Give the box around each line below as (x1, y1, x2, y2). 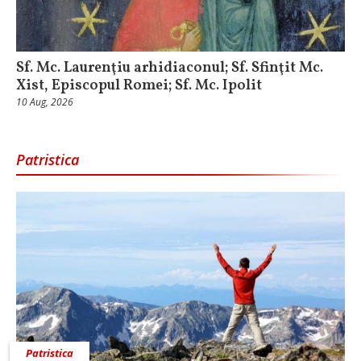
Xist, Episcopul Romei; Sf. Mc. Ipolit (16, 75, 262, 96)
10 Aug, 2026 (16, 94, 73, 109)
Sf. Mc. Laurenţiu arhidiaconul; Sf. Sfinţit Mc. (16, 57, 323, 78)
